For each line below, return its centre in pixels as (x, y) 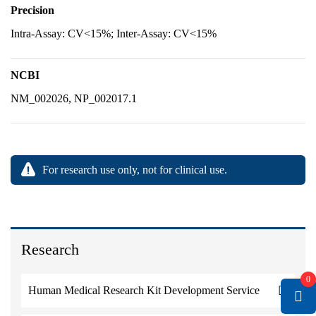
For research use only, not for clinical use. (135, 170)
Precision (32, 10)
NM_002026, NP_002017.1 (74, 98)
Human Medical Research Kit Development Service (144, 290)
